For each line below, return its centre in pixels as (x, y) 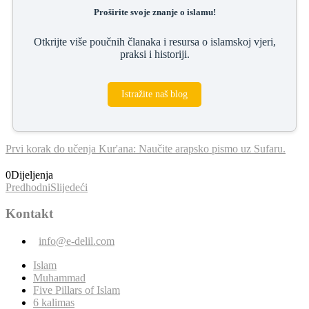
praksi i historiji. (154, 54)
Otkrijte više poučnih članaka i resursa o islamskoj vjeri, (154, 41)
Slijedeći (69, 187)
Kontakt (29, 214)
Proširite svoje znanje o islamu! (154, 12)
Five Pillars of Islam (77, 290)
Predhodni (28, 187)
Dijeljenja (32, 175)
